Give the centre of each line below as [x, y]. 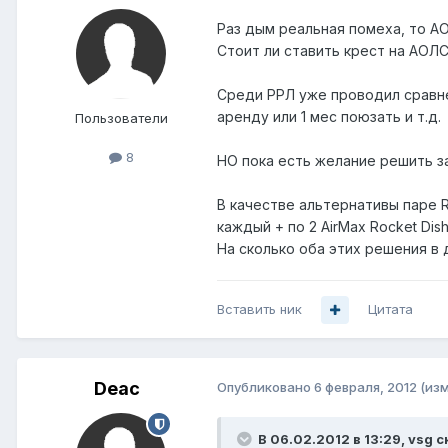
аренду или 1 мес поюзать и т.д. [329, 117]
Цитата [390, 309]
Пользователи [121, 118]
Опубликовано [265, 387]
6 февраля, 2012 [365, 387]
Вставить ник [259, 309]
